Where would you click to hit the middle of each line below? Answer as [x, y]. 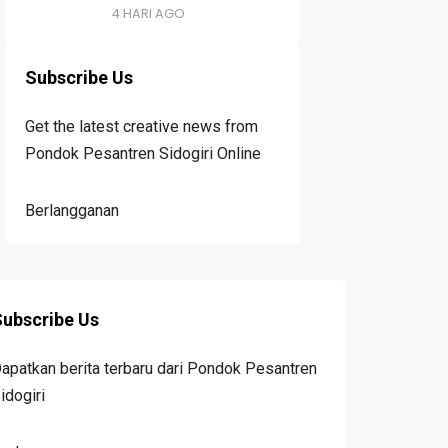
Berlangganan [72, 210]
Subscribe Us [79, 77]
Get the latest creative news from [142, 126]
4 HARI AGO [149, 13]
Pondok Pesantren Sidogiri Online [143, 153]
